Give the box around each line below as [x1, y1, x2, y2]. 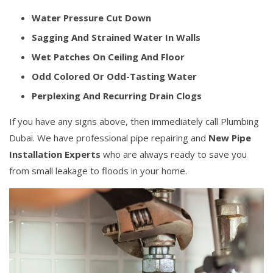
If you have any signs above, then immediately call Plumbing [9, 115, 259, 128]
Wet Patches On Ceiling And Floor [32, 51, 185, 63]
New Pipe [208, 132, 251, 144]
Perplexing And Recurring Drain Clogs [32, 90, 202, 102]
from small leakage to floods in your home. [9, 165, 187, 177]
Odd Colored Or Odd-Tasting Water [32, 70, 197, 83]
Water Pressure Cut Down [32, 12, 151, 24]
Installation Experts [9, 148, 101, 161]
